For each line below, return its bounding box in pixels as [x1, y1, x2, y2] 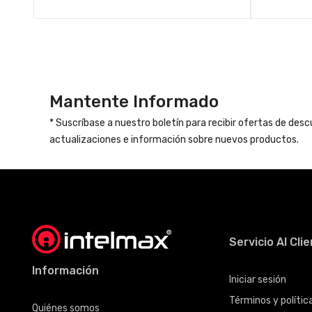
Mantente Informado [49, 92, 219, 112]
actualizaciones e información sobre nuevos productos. [49, 134, 299, 146]
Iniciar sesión [229, 274, 287, 286]
